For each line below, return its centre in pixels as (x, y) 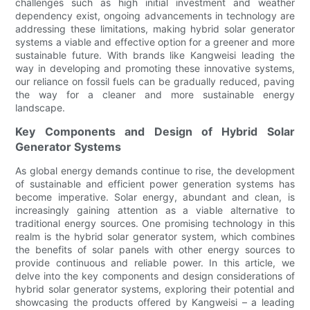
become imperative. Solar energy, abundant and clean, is (155, 197)
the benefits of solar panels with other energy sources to (155, 250)
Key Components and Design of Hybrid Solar (155, 132)
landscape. (40, 108)
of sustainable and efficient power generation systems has (155, 184)
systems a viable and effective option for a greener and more (155, 42)
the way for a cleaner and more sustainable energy (155, 95)
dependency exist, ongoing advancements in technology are (155, 16)
